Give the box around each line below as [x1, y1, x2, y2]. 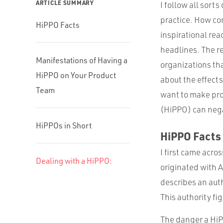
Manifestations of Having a [36, 55, 127, 65]
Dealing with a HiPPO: [36, 156, 112, 166]
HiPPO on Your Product [36, 70, 116, 80]
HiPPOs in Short [36, 120, 92, 130]
